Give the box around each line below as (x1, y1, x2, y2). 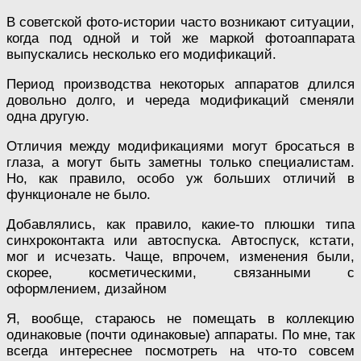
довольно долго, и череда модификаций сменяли (6, 92, 355, 108)
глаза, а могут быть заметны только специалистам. (6, 154, 355, 170)
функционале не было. (6, 186, 151, 202)
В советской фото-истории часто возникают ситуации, (6, 14, 355, 30)
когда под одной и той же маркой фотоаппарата (6, 30, 355, 46)
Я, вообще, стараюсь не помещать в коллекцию (6, 310, 355, 326)
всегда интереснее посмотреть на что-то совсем (6, 342, 355, 359)
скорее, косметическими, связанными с (6, 264, 355, 280)
